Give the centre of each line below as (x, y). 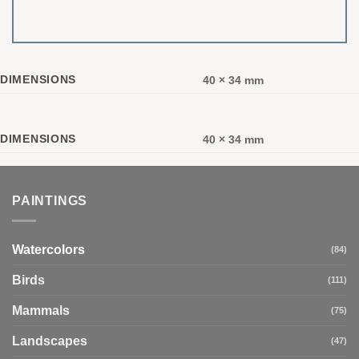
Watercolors (48, 249)
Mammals (41, 310)
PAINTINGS (50, 201)
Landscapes (50, 341)
